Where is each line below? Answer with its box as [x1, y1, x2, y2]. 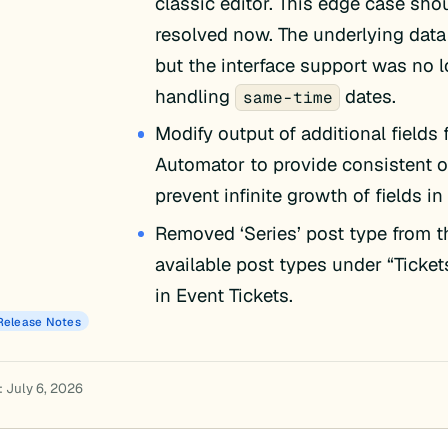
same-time [242, 87, 333, 109]
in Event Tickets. [155, 282, 294, 307]
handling [155, 84, 236, 109]
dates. [340, 84, 397, 109]
